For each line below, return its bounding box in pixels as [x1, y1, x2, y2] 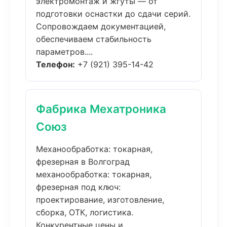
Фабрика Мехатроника [36, 102, 166, 116]
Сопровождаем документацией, [36, 21, 166, 31]
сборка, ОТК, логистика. [36, 207, 133, 217]
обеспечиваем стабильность [36, 34, 152, 44]
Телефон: [36, 59, 75, 69]
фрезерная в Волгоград [36, 157, 130, 167]
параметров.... [36, 47, 93, 57]
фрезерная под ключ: [36, 182, 121, 192]
